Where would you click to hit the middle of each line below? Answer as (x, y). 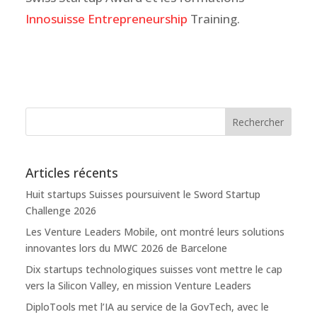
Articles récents (71, 173)
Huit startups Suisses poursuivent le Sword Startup (143, 195)
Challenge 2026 (60, 211)
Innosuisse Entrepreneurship (106, 18)
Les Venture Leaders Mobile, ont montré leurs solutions (155, 232)
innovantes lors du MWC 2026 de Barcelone (126, 248)
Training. (213, 18)
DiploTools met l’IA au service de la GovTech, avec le (147, 307)
